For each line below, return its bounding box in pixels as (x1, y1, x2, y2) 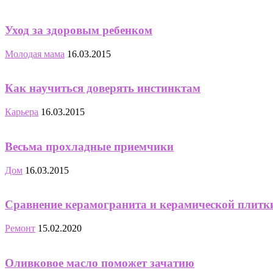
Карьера (5, 107, 38, 118)
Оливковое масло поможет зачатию (5, 256, 194, 269)
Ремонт (5, 222, 35, 233)
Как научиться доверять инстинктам (5, 82, 200, 95)
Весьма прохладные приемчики (5, 140, 174, 153)
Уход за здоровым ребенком (5, 23, 152, 37)
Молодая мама (5, 48, 65, 59)
